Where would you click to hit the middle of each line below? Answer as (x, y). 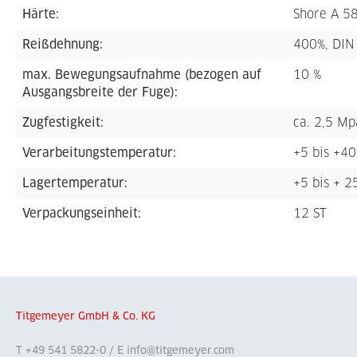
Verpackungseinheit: (82, 213)
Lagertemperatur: (75, 183)
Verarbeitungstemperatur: (99, 153)
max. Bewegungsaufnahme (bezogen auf (142, 75)
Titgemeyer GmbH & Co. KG (86, 316)
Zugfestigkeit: (63, 122)
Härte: (41, 14)
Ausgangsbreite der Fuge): (100, 92)
